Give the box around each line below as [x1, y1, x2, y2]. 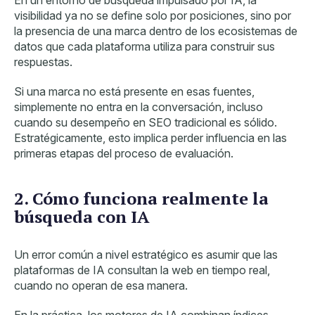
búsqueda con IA [14, 205, 150, 229]
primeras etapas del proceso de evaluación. [14, 146, 233, 161]
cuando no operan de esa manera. [14, 278, 188, 293]
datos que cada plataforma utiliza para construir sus [14, 39, 275, 54]
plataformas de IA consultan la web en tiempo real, [14, 263, 270, 278]
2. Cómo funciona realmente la [14, 187, 269, 210]
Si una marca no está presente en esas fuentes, [14, 84, 255, 99]
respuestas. [14, 55, 72, 70]
